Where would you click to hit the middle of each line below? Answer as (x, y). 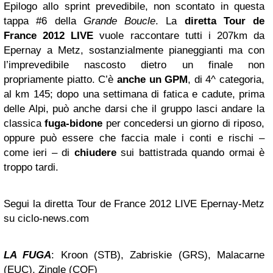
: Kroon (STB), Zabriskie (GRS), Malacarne (158, 255)
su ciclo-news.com (46, 218)
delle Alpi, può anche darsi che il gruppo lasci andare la (134, 109)
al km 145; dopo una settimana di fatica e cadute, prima (134, 94)
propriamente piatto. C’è (60, 80)
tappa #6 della (44, 21)
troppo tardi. (31, 167)
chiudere (95, 153)
